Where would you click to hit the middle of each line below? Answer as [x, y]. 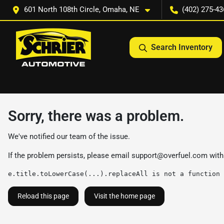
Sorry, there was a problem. [96, 116]
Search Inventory [182, 47]
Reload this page [43, 196]
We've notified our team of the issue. [69, 136]
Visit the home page [124, 196]
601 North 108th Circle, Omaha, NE [82, 9]
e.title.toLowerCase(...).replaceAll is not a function [114, 174]
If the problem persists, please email [70, 155]
